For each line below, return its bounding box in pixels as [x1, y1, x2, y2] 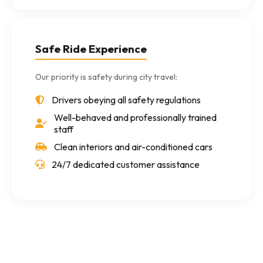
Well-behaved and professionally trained [54, 112, 217, 123]
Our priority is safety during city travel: [35, 72, 177, 82]
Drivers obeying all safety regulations [52, 94, 201, 106]
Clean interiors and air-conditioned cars [54, 141, 213, 153]
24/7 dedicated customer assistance [52, 159, 200, 170]
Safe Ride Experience [35, 42, 147, 56]
